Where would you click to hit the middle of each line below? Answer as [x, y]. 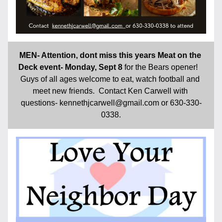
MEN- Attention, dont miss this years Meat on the [110, 55]
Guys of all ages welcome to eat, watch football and [110, 79]
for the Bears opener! [161, 67]
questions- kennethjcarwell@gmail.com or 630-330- [111, 103]
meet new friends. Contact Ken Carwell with [110, 91]
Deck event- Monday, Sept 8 [71, 67]
